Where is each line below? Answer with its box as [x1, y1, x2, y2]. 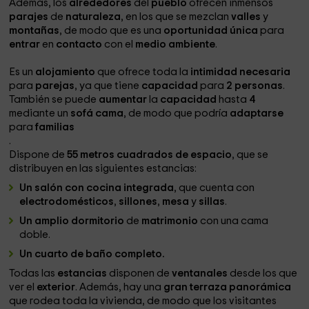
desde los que [230, 268, 298, 279]
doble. [19, 230, 51, 240]
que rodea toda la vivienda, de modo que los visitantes [9, 296, 277, 306]
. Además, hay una [75, 282, 164, 292]
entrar [9, 39, 43, 50]
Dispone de [9, 150, 68, 160]
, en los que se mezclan [121, 12, 232, 22]
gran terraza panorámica [163, 282, 292, 292]
